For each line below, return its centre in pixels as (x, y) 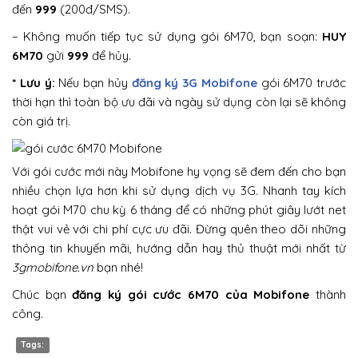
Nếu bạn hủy (93, 83)
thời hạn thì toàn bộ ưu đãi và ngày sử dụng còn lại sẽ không (179, 102)
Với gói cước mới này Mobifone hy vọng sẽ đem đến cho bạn (179, 172)
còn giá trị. (41, 121)
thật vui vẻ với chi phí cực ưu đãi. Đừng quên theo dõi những (179, 229)
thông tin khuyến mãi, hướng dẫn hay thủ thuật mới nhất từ (179, 249)
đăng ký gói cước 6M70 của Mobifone (191, 295)
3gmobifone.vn (53, 268)
